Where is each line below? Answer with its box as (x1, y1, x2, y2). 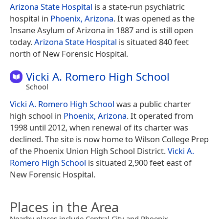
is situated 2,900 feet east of (86, 157, 192, 169)
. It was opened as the (113, 13, 195, 24)
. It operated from (127, 110, 193, 122)
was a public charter (114, 98, 191, 110)
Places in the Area (10, 198, 119, 217)
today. (10, 36, 34, 48)
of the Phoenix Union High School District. (10, 145, 168, 157)
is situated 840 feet (117, 36, 189, 48)
